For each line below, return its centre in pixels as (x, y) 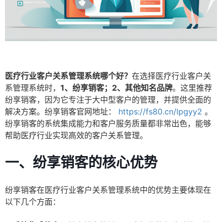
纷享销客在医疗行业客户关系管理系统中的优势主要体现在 (108, 190)
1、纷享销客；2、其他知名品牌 (116, 88)
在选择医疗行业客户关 (171, 76)
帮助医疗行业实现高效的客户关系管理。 (76, 136)
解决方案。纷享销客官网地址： (60, 112)
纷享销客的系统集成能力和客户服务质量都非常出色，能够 (108, 124)
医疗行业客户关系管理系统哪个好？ (68, 76)
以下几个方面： (33, 202)
